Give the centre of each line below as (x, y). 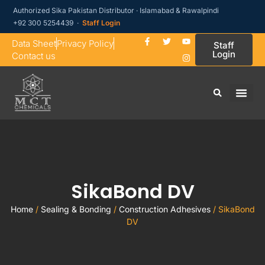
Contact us (34, 56)
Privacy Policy (85, 43)
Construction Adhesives (164, 209)
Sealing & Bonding (76, 209)
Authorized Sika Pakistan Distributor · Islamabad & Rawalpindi (116, 10)
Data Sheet (34, 43)
